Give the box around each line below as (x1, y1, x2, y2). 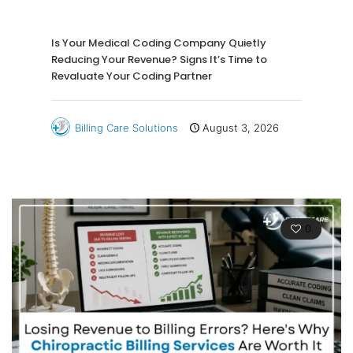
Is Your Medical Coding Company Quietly (51, 35, 266, 51)
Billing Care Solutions (75, 121, 178, 135)
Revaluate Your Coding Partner (51, 69, 212, 84)
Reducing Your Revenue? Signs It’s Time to (51, 52, 267, 68)
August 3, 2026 (203, 121, 279, 135)
